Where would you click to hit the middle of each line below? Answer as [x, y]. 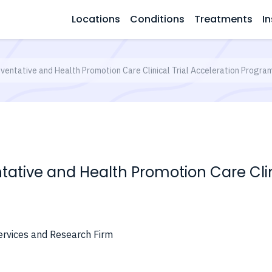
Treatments [223, 19]
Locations [96, 19]
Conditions [157, 19]
